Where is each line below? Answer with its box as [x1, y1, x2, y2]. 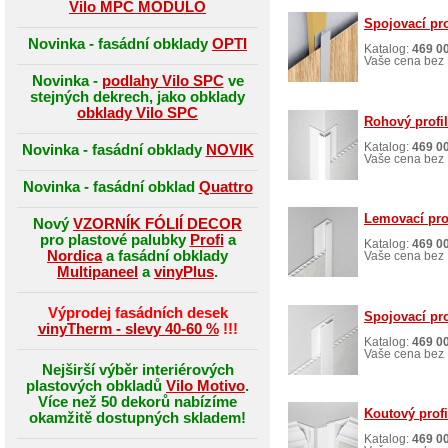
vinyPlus [154, 263, 214, 280]
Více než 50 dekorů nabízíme [38, 393, 237, 410]
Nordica [47, 247, 102, 264]
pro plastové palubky [39, 231, 190, 248]
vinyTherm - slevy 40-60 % [37, 320, 219, 337]
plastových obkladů [26, 377, 166, 394]
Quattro [198, 178, 253, 195]
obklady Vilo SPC [77, 104, 198, 121]
